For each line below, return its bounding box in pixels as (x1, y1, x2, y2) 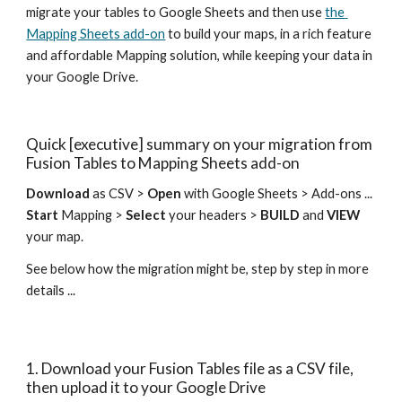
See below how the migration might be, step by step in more (26, 261, 370, 276)
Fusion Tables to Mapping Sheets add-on (26, 153, 301, 172)
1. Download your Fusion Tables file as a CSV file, (26, 359, 354, 378)
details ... (26, 283, 76, 298)
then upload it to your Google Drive (26, 378, 267, 397)
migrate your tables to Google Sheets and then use (26, 4, 326, 20)
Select (126, 207, 167, 223)
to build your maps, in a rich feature (165, 26, 372, 41)
